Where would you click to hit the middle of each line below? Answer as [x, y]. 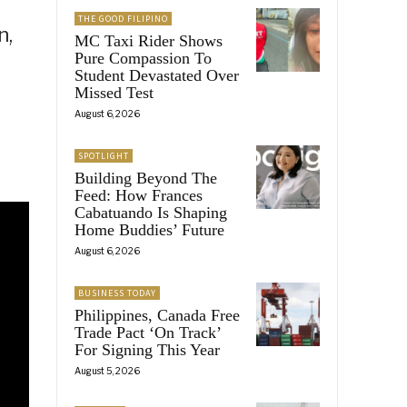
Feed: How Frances [139, 195]
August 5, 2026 [107, 370]
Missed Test [114, 92]
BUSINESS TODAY [117, 293]
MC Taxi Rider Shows [149, 40]
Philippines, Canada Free [157, 315]
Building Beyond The [146, 178]
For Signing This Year [147, 349]
